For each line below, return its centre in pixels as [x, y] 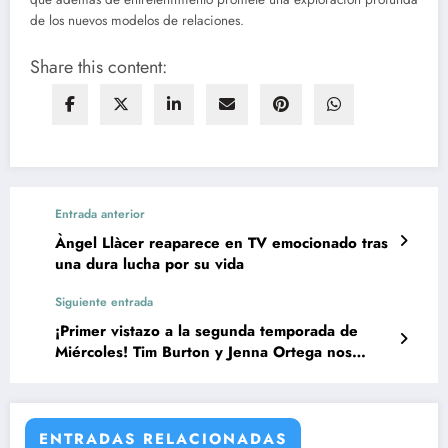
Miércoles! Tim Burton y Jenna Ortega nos [203, 352]
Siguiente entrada [104, 302]
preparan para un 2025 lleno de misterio [201, 373]
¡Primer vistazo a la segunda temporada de [206, 331]
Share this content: [98, 67]
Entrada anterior [100, 214]
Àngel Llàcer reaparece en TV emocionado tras [221, 243]
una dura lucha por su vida [149, 264]
